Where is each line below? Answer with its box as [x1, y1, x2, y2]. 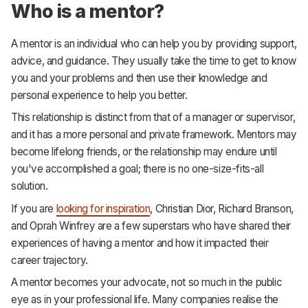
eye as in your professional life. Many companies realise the [11, 293, 279, 307]
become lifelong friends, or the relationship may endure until [11, 145, 277, 159]
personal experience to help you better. [11, 88, 188, 102]
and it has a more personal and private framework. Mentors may [11, 128, 297, 142]
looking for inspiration [56, 201, 151, 215]
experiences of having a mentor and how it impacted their [11, 236, 269, 250]
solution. [11, 179, 48, 193]
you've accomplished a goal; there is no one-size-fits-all [11, 162, 264, 176]
